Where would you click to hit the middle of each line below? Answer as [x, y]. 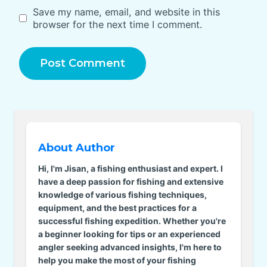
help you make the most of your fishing [117, 260]
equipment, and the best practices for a [117, 207]
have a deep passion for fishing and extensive [131, 181]
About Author [77, 148]
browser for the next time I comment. [117, 24]
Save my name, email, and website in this [126, 12]
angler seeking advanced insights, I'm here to [130, 247]
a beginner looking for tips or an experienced [129, 234]
